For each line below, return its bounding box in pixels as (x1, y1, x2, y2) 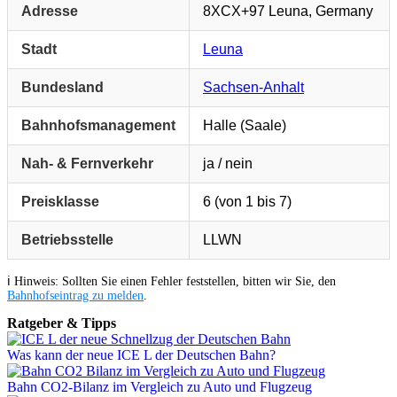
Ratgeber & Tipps (7, 315, 116, 331)
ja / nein (203, 155, 253, 171)
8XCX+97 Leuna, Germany (203, 3, 373, 19)
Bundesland (21, 79, 104, 95)
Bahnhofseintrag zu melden (7, 288, 144, 302)
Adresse (21, 3, 78, 19)
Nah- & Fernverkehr (21, 155, 153, 171)
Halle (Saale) (203, 117, 286, 133)
